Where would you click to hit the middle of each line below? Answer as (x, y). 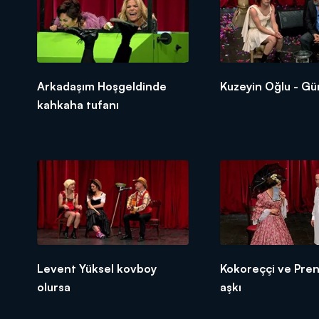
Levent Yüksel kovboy (97, 268)
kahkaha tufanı (78, 104)
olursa (54, 287)
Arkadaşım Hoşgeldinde (102, 86)
